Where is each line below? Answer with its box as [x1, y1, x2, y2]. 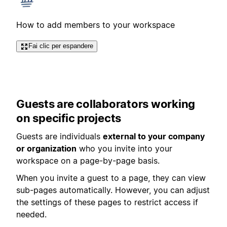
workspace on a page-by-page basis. [16, 156, 160, 166]
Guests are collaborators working [16, 97, 195, 110]
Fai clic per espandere [28, 42, 93, 50]
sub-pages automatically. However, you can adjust [16, 185, 210, 196]
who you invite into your [77, 143, 172, 154]
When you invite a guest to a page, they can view [16, 173, 206, 183]
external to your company [103, 131, 205, 142]
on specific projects [16, 111, 121, 125]
